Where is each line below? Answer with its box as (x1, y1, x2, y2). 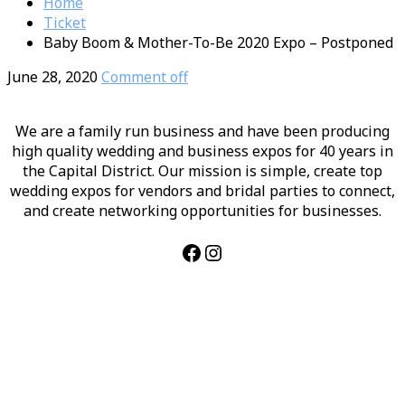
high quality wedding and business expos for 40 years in (12, 140, 393, 161)
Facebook (180, 236, 275, 267)
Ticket (43, 12, 86, 33)
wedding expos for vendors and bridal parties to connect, (10, 180, 395, 201)
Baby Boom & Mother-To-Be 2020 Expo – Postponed (43, 32, 393, 52)
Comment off (101, 66, 188, 87)
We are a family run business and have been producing (15, 120, 390, 141)
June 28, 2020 (7, 66, 98, 87)
